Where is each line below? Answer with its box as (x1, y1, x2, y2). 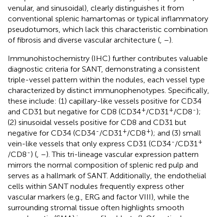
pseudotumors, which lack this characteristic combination (8, 24, 208, 34)
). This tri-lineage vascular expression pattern (46, 149, 199, 159)
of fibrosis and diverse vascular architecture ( (8, 35, 160, 45)
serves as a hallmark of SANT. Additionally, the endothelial (8, 170, 206, 180)
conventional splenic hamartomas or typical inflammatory (8, 14, 208, 23)
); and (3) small (151, 128, 201, 138)
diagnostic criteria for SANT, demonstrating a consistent (8, 64, 200, 74)
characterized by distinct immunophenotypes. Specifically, (8, 85, 209, 95)
